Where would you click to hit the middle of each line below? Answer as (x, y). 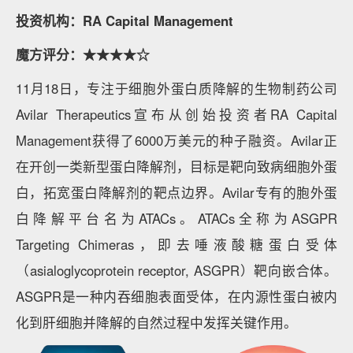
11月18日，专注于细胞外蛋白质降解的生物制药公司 (176, 89)
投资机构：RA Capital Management (124, 21)
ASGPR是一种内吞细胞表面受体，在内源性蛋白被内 (176, 297)
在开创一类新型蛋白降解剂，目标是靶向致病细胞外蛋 (176, 167)
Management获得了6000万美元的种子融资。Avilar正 (176, 141)
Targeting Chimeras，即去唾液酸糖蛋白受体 (176, 245)
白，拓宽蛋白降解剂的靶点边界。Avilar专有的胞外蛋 (176, 193)
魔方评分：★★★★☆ (83, 55)
